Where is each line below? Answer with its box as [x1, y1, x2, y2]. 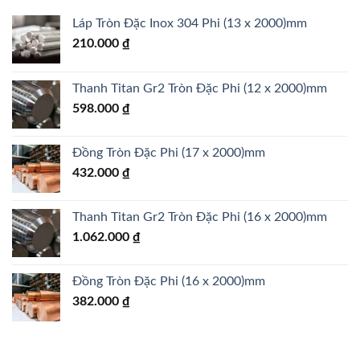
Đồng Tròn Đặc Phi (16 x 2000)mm [72, 274, 265, 288]
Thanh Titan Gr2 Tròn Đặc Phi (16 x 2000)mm [72, 210, 327, 223]
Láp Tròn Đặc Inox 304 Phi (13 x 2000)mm [72, 16, 307, 30]
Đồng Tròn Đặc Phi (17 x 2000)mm [72, 145, 265, 159]
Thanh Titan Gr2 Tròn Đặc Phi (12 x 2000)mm [72, 81, 327, 95]
